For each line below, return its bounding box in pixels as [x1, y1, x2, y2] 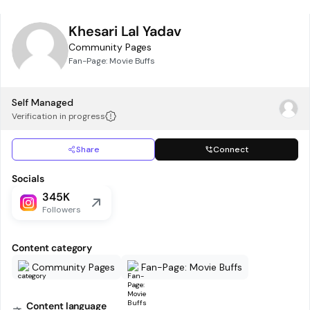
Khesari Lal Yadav [69, 22, 181, 40]
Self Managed [12, 96, 73, 109]
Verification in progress [12, 111, 106, 122]
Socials [12, 172, 44, 185]
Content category [12, 241, 93, 254]
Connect [213, 144, 248, 155]
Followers [42, 204, 81, 215]
